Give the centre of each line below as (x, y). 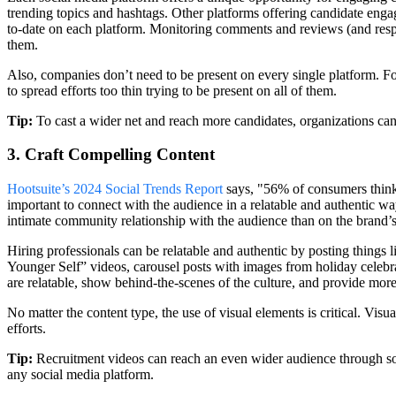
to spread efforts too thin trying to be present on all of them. (172, 90)
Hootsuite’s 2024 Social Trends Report (115, 189)
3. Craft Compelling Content (111, 155)
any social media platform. (80, 375)
